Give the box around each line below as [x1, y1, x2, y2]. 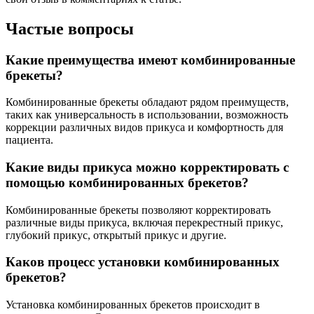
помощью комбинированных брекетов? [6, 175, 249, 190]
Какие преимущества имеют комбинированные [6, 52, 295, 67]
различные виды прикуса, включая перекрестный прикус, [6, 216, 283, 228]
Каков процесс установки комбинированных [6, 254, 280, 270]
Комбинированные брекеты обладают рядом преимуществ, [6, 96, 289, 109]
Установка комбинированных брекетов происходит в [6, 299, 260, 311]
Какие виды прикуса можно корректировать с [6, 159, 289, 175]
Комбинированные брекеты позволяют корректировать [6, 203, 271, 216]
